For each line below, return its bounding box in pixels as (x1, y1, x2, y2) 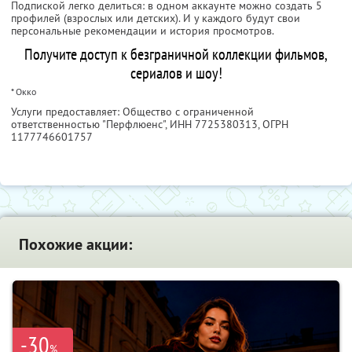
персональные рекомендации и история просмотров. (11, 24, 274, 38)
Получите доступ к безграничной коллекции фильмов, (24, 44, 328, 65)
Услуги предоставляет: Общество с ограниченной (11, 104, 254, 119)
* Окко (11, 86, 36, 98)
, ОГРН (258, 117, 288, 132)
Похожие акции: (19, 234, 132, 255)
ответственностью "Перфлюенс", (11, 117, 170, 132)
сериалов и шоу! (130, 63, 222, 84)
